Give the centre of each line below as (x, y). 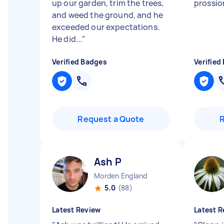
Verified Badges (79, 62)
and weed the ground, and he (108, 15)
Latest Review (76, 210)
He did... (67, 39)
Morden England (121, 176)
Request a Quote (111, 119)
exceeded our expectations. (106, 27)
